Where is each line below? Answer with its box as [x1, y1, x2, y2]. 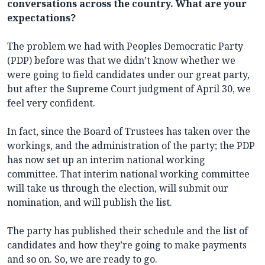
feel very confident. [7, 96, 95, 109]
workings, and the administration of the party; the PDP [7, 138, 255, 152]
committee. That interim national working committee [7, 167, 250, 180]
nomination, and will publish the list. [7, 195, 172, 209]
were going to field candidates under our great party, [7, 67, 250, 81]
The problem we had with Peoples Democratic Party [7, 39, 243, 53]
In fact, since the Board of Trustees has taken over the [7, 124, 250, 138]
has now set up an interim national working [7, 153, 205, 166]
